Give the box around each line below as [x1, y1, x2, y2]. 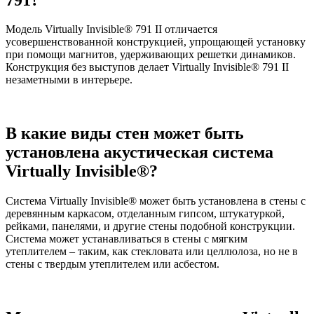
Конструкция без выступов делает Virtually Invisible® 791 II [6, 61, 289, 74]
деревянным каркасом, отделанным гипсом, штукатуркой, [6, 207, 285, 220]
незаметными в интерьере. [6, 74, 132, 86]
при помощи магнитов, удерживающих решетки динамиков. [6, 48, 296, 61]
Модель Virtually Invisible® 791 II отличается [6, 23, 217, 36]
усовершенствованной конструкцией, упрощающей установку [6, 36, 306, 48]
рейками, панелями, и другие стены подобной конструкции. [6, 220, 295, 233]
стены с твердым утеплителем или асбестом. [6, 258, 219, 271]
